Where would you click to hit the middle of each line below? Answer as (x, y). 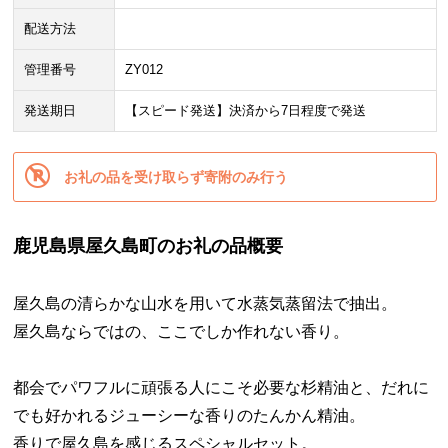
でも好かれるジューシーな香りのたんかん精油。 (189, 415)
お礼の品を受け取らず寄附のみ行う (176, 177)
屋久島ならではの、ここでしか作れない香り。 (181, 331)
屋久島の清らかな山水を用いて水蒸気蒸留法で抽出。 (205, 303)
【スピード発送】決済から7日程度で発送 (246, 110)
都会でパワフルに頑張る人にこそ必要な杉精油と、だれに (221, 387)
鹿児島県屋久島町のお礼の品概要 (148, 246)
